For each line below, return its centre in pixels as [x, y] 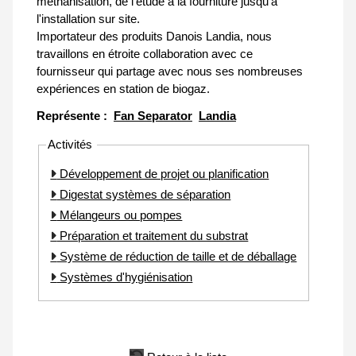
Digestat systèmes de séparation [144, 194]
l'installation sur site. [88, 19]
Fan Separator [153, 116]
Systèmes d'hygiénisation [125, 277]
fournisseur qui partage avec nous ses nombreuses [170, 72]
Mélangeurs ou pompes [120, 215]
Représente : [75, 116]
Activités [72, 145]
